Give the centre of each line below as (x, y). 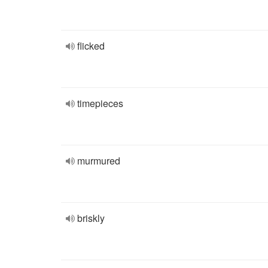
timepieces (100, 103)
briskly (91, 218)
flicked (91, 46)
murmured (99, 161)
